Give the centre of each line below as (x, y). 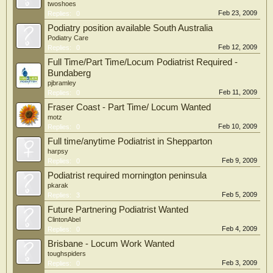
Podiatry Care (68, 38)
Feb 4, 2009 (239, 229)
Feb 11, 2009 (238, 92)
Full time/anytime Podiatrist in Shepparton (130, 141)
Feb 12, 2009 (238, 47)
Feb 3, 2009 (239, 263)
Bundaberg (69, 73)
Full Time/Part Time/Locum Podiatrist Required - (143, 62)
